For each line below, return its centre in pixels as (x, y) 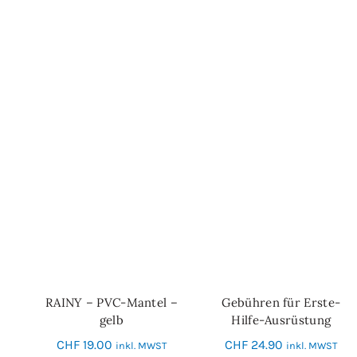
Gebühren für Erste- (281, 302)
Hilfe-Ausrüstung (281, 320)
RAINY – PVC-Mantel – (111, 302)
